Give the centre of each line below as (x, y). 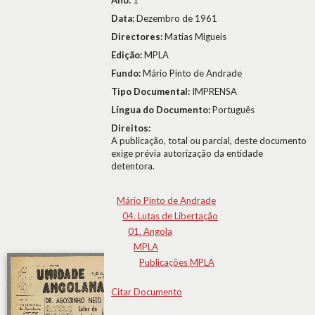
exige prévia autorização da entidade (187, 153)
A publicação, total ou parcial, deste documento (209, 141)
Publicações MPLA (177, 262)
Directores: (138, 37)
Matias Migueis (195, 37)
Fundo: (127, 73)
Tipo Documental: (152, 91)
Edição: (128, 55)
